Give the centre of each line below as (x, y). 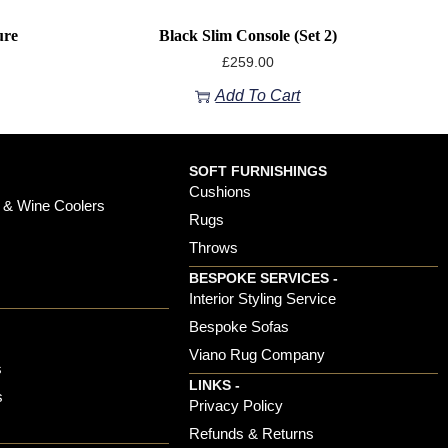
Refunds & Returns (252, 434)
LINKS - (215, 385)
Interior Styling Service (263, 299)
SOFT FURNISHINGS (258, 171)
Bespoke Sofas (239, 327)
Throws (214, 248)
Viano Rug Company (257, 355)
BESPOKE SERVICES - (264, 278)
